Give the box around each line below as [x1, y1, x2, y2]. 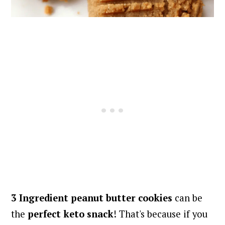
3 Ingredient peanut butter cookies [11, 191, 173, 204]
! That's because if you [114, 207, 208, 220]
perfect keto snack [28, 207, 114, 220]
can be [172, 191, 203, 204]
